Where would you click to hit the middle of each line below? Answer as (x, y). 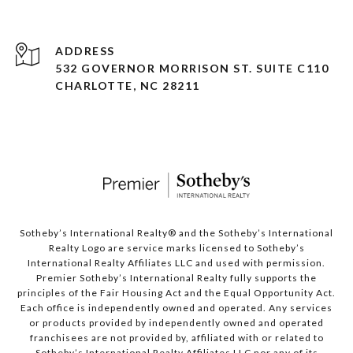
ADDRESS (85, 51)
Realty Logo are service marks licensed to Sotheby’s (176, 248)
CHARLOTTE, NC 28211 (128, 86)
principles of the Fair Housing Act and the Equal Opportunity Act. (176, 293)
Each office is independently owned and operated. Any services (176, 308)
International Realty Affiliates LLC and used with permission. (176, 263)
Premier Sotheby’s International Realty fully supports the (176, 278)
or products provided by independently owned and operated (176, 323)
